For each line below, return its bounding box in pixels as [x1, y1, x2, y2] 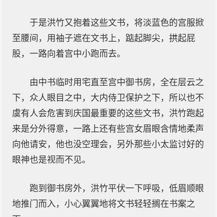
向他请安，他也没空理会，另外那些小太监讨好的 [12, 139, 204, 149]
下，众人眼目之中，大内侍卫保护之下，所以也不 [12, 93, 204, 103]
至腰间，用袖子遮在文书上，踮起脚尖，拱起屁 [12, 33, 195, 43]
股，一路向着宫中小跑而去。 [12, 49, 125, 59]
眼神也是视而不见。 [12, 155, 91, 165]
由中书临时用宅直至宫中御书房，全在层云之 [30, 77, 204, 87]
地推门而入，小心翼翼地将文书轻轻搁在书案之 [12, 199, 195, 209]
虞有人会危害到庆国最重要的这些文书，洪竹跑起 [12, 108, 204, 118]
